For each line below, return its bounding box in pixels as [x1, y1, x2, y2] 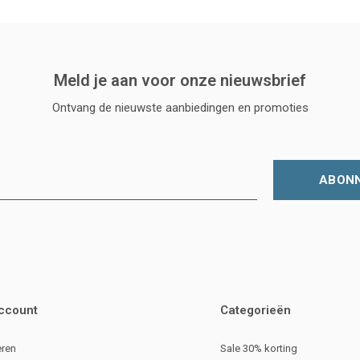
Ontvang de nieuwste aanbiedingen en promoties [51, 100, 309, 115]
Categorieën [220, 302, 291, 317]
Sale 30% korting [220, 342, 297, 354]
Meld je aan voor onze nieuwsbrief [54, 70, 306, 90]
